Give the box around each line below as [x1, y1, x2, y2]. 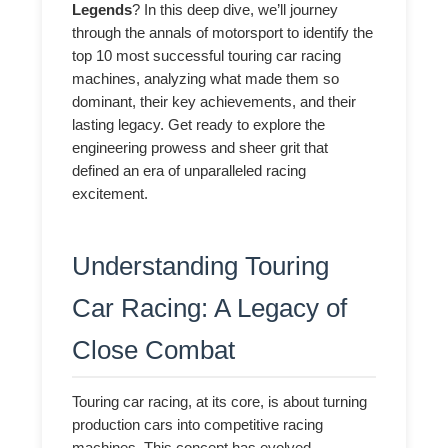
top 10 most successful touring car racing [72, 47, 342, 64]
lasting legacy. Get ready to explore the [72, 116, 326, 133]
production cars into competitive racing [72, 417, 324, 434]
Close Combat [72, 335, 236, 366]
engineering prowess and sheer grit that [72, 139, 329, 156]
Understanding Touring [72, 251, 330, 282]
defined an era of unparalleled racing [72, 162, 307, 179]
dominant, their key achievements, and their [72, 93, 357, 110]
